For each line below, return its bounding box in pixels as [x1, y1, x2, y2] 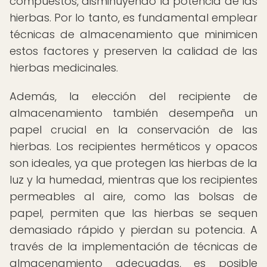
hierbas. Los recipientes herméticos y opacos [10, 139, 257, 154]
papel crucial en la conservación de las [10, 122, 257, 137]
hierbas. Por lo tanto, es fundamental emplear [10, 10, 257, 25]
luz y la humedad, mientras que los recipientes [10, 172, 257, 187]
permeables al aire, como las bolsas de [10, 189, 257, 204]
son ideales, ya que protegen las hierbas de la [10, 156, 257, 170]
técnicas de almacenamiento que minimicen [10, 27, 257, 42]
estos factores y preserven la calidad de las [10, 44, 257, 58]
